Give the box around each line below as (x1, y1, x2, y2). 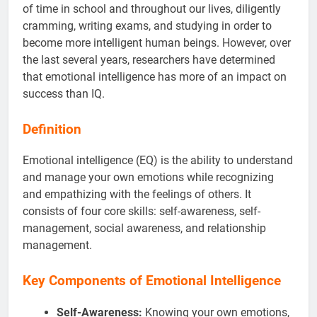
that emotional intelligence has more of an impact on (23, 69, 287, 83)
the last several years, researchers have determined (23, 52, 275, 67)
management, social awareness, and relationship (23, 221, 266, 236)
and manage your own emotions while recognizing (23, 171, 274, 185)
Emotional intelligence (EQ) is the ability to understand (23, 154, 293, 168)
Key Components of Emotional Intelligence (23, 273, 281, 289)
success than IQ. (23, 86, 105, 100)
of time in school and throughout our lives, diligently (23, 1, 281, 16)
